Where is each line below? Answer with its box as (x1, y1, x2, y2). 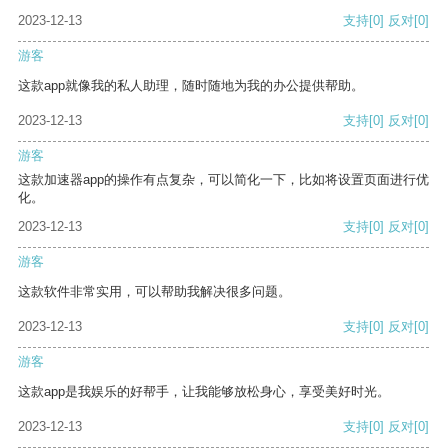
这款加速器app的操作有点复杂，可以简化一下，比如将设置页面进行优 (18, 172, 429, 188)
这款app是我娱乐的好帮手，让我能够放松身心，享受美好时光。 (18, 384, 390, 400)
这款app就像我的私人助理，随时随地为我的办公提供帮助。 (18, 78, 364, 94)
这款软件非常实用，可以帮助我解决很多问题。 (18, 284, 291, 300)
